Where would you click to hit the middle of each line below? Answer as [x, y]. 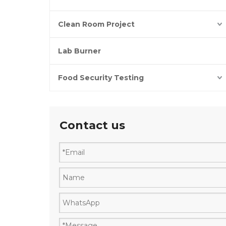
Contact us [92, 125]
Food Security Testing [101, 78]
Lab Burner [79, 51]
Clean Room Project [96, 24]
